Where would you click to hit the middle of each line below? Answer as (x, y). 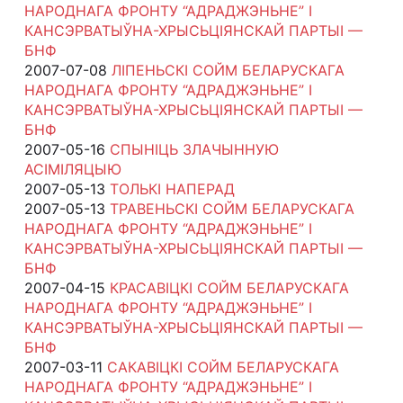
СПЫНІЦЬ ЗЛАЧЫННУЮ (194, 149)
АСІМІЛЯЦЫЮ (72, 169)
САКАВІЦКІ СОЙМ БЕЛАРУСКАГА (223, 367)
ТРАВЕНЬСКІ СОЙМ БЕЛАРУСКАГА (232, 208)
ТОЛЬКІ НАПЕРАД (172, 188)
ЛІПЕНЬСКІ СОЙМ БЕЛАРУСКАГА (228, 70)
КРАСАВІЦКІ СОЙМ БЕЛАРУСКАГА (229, 287)
